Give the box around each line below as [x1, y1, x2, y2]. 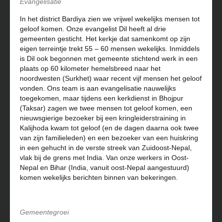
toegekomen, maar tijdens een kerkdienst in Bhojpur [20, 94, 183, 102]
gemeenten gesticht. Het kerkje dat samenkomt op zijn [20, 35, 190, 43]
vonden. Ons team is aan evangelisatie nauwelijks [20, 84, 176, 92]
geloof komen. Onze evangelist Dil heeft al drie [20, 25, 166, 33]
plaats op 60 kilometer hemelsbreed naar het [20, 64, 161, 72]
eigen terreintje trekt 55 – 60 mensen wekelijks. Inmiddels [20, 45, 200, 53]
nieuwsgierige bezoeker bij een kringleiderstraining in [20, 114, 186, 122]
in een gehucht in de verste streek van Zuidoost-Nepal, [20, 144, 192, 152]
